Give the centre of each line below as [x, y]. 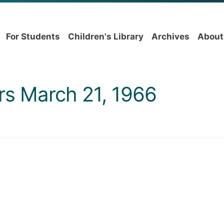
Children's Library [106, 36]
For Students [33, 36]
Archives [170, 36]
